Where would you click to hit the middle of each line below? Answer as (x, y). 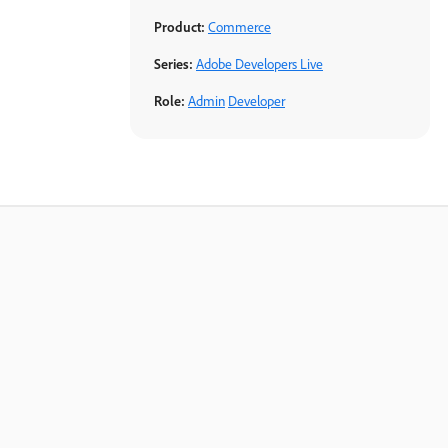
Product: (181, 27)
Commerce (239, 27)
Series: (175, 64)
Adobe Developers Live (259, 64)
